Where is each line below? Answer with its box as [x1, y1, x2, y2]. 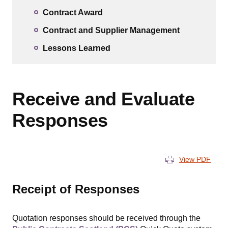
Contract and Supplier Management [43, 25, 180, 35]
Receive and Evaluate [12, 89, 194, 110]
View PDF [179, 155, 211, 164]
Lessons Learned [43, 44, 110, 53]
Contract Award [43, 8, 103, 17]
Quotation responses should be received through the [12, 214, 201, 223]
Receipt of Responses [12, 182, 139, 196]
